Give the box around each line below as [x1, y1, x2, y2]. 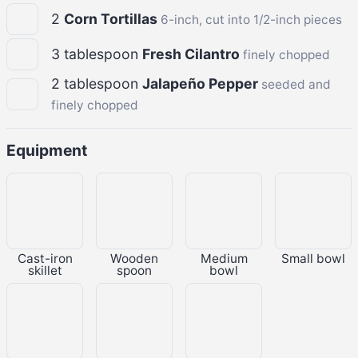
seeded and [261, 76, 331, 92]
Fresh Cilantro [142, 45, 243, 62]
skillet [27, 262, 62, 278]
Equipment [6, 140, 87, 160]
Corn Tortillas [64, 10, 161, 27]
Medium [200, 250, 248, 266]
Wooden [110, 250, 158, 266]
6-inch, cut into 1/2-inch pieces [161, 11, 342, 27]
